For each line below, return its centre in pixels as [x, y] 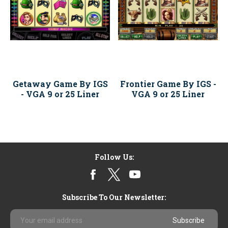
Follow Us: [114, 157]
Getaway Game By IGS [60, 84]
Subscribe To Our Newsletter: [114, 197]
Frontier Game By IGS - [168, 84]
